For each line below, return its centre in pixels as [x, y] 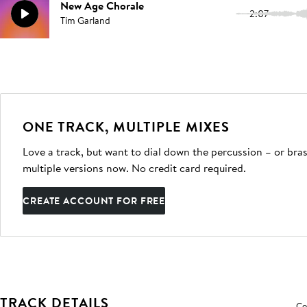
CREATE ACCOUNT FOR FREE [94, 201]
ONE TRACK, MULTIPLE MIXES [126, 126]
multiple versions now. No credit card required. [134, 168]
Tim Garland [85, 21]
